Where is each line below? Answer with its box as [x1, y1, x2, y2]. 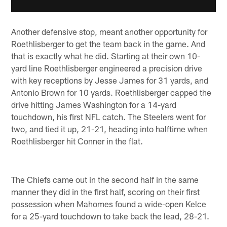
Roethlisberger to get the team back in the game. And [11, 38, 206, 49]
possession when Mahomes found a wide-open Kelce [11, 199, 207, 209]
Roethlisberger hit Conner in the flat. [11, 135, 143, 146]
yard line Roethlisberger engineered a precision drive [11, 62, 203, 73]
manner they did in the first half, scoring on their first [11, 186, 200, 197]
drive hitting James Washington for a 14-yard [11, 99, 177, 109]
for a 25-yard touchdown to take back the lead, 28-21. [11, 211, 210, 221]
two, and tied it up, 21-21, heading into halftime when [11, 123, 208, 134]
